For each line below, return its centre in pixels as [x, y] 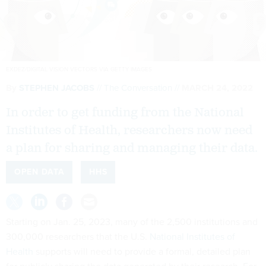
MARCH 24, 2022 [217, 88]
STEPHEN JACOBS [57, 88]
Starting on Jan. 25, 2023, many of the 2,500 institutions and [132, 222]
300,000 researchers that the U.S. [78, 237]
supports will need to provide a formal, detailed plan [142, 252]
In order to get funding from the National [125, 113]
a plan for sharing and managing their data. [132, 149]
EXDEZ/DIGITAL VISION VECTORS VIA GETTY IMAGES [79, 69]
